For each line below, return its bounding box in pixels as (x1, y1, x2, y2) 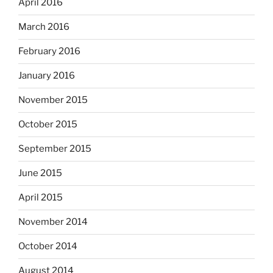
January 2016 (18, 70, 75, 82)
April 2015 (18, 192, 63, 204)
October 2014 (18, 241, 77, 252)
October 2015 (18, 119, 77, 130)
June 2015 (18, 168, 62, 179)
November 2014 (18, 216, 88, 228)
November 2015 (18, 94, 88, 106)
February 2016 (18, 46, 80, 57)
